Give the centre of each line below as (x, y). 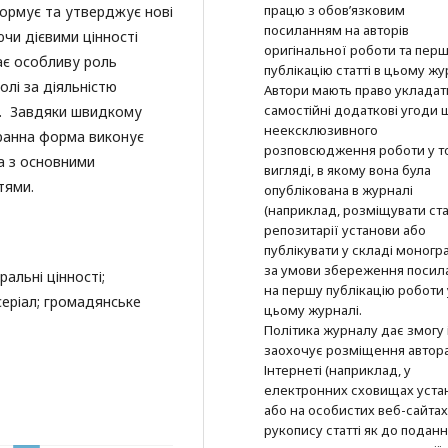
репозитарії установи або (345, 229)
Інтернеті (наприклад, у (337, 369)
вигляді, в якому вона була (347, 169)
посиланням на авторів (336, 29)
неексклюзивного (321, 129)
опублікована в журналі (338, 189)
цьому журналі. (313, 309)
